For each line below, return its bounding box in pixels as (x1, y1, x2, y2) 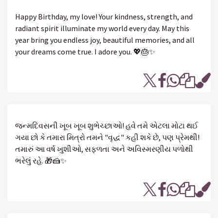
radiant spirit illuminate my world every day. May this (15, 23, 189, 33)
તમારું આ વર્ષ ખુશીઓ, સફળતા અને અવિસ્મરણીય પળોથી (15, 144, 193, 154)
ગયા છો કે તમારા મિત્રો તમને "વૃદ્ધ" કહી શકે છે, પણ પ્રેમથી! (15, 132, 200, 142)
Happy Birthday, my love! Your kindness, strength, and (15, 12, 193, 21)
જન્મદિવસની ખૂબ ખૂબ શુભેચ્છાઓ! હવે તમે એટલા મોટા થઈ (15, 121, 198, 130)
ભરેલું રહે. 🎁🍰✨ (15, 156, 67, 165)
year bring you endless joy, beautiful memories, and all (15, 35, 195, 45)
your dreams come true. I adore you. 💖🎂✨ (15, 47, 155, 56)
